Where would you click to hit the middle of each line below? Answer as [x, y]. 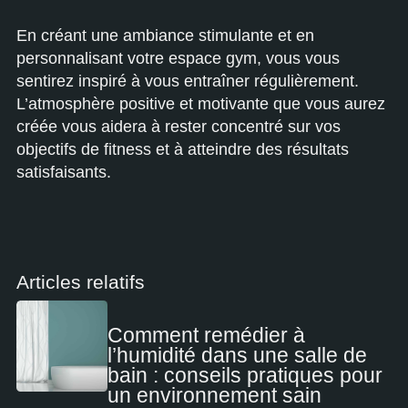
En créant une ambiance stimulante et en [165, 36]
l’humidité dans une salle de [237, 356]
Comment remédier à [206, 336]
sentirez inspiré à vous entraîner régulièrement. [188, 81]
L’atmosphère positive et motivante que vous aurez [201, 104]
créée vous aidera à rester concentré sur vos [178, 127]
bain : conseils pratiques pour [245, 376]
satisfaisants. [64, 172]
